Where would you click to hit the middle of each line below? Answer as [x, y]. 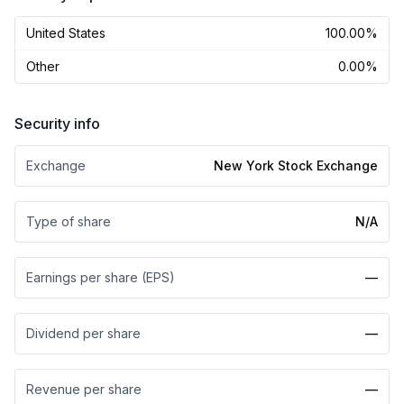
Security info [57, 124]
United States [66, 33]
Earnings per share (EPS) [101, 277]
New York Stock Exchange [296, 165]
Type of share [69, 221]
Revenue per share [84, 389]
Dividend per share [83, 333]
